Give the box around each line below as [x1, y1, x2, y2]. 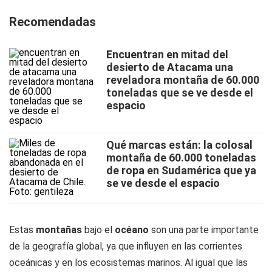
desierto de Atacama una [106, 61, 233, 73]
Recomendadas [9, 15, 96, 29]
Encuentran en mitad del [106, 48, 228, 61]
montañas [36, 224, 84, 236]
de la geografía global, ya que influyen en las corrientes [9, 240, 242, 252]
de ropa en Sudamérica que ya [106, 164, 256, 177]
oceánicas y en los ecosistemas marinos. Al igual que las [9, 257, 248, 268]
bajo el [84, 224, 115, 236]
